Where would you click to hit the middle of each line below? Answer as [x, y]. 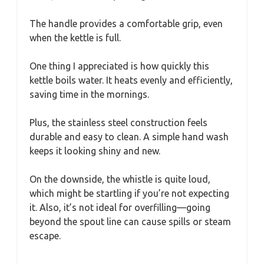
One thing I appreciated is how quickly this [119, 66]
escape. [45, 236]
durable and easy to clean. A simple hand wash [129, 137]
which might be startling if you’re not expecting [129, 194]
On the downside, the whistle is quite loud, [120, 179]
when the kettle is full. [75, 38]
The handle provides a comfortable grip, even [126, 24]
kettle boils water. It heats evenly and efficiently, [131, 80]
